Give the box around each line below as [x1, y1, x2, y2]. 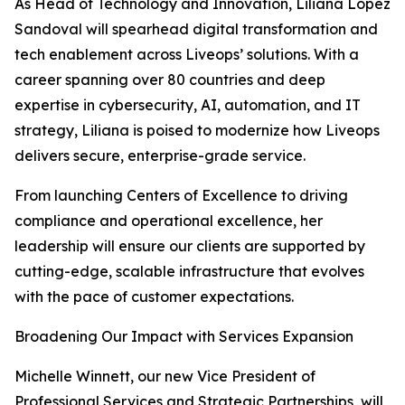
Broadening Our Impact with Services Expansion [14, 327, 353, 346]
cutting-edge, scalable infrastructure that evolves [14, 262, 364, 281]
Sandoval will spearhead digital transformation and [14, 20, 378, 39]
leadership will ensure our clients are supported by [14, 237, 365, 256]
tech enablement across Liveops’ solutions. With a [14, 45, 359, 64]
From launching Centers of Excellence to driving [14, 186, 348, 205]
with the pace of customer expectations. [14, 287, 294, 306]
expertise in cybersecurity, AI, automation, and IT [14, 96, 361, 115]
